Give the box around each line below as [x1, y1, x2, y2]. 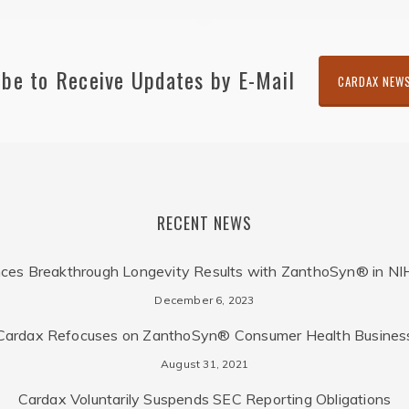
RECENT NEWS [157, 211, 252, 235]
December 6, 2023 [154, 293, 255, 307]
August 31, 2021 [161, 357, 248, 371]
